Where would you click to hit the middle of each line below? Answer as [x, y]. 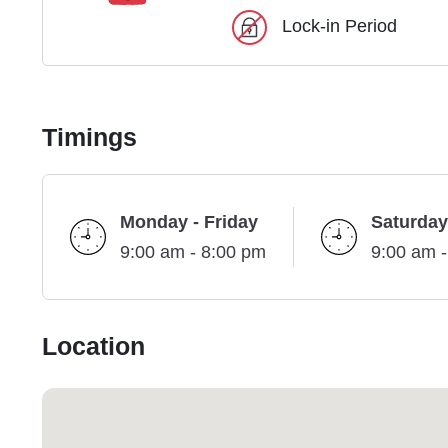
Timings [89, 138]
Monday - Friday [189, 222]
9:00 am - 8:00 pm [193, 252]
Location [93, 347]
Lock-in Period [339, 26]
